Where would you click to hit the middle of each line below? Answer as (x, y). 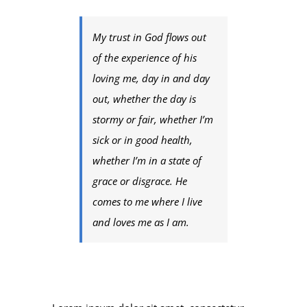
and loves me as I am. (141, 222)
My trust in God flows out (150, 37)
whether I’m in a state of (147, 160)
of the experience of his (145, 57)
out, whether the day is (145, 98)
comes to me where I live (148, 201)
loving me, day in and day (151, 78)
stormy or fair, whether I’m (153, 119)
